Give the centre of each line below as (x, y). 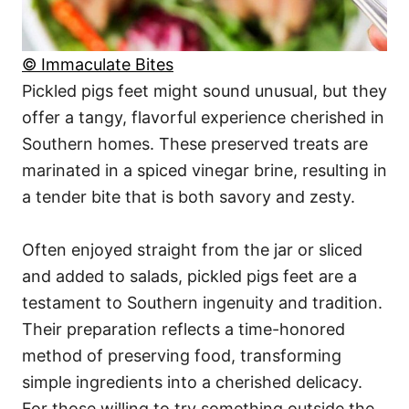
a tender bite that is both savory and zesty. (189, 196)
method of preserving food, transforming (182, 355)
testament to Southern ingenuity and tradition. (202, 302)
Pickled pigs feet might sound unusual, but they (204, 90)
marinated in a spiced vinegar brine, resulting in (204, 170)
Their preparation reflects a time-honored (184, 329)
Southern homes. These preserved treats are (195, 143)
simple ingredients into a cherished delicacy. (192, 382)
